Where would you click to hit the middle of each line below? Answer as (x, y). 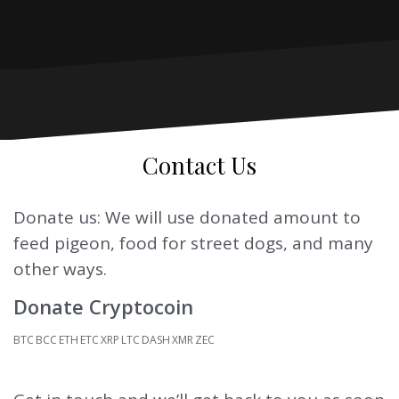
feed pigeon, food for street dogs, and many (193, 244)
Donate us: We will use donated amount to (187, 218)
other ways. (60, 269)
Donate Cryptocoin (103, 307)
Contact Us (199, 166)
